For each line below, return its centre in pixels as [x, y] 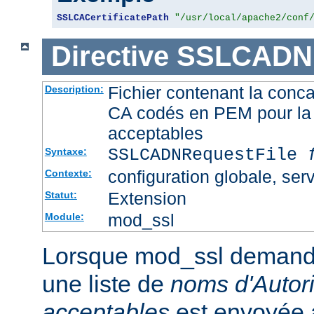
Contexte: [68, 173]
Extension [147, 198]
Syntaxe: [66, 151]
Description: [74, 89]
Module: [64, 216]
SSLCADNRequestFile [207, 155]
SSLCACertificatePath [113, 18]
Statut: [61, 194]
